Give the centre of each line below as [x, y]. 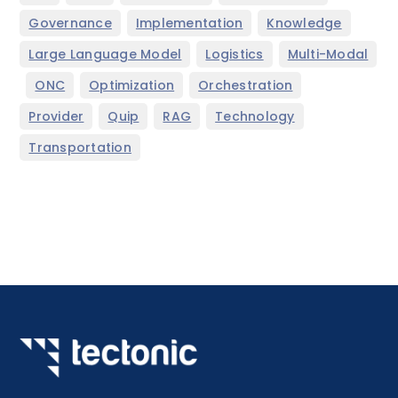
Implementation [189, 24]
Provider [56, 117]
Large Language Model [105, 55]
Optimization [132, 86]
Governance [70, 24]
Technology [255, 117]
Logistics [235, 55]
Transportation [80, 148]
